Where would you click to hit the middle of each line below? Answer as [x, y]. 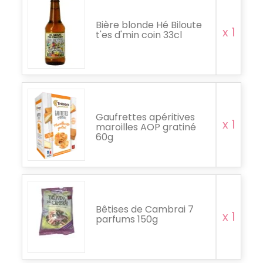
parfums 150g [127, 219]
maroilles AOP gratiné [146, 127]
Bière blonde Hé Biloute [149, 25]
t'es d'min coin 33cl [139, 35]
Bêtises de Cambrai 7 [145, 209]
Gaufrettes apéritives [145, 117]
